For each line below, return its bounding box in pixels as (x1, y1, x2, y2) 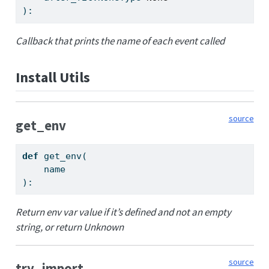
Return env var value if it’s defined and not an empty (15, 205, 231, 219)
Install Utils (15, 67, 90, 86)
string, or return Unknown (15, 220, 124, 234)
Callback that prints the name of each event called (15, 34, 225, 47)
